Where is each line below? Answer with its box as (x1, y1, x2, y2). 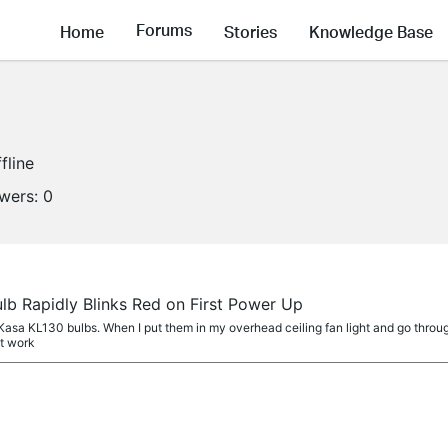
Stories (224, 20, 277, 42)
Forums (136, 19, 192, 41)
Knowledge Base (309, 20, 433, 42)
